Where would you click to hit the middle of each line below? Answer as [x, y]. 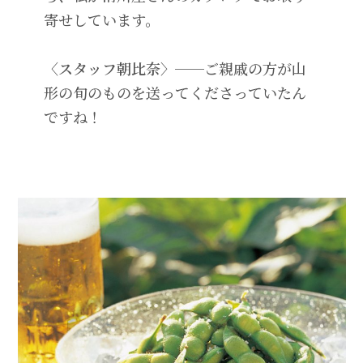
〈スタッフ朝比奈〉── [124, 68]
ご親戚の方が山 [255, 68]
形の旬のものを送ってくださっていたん [175, 92]
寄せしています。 [101, 19]
